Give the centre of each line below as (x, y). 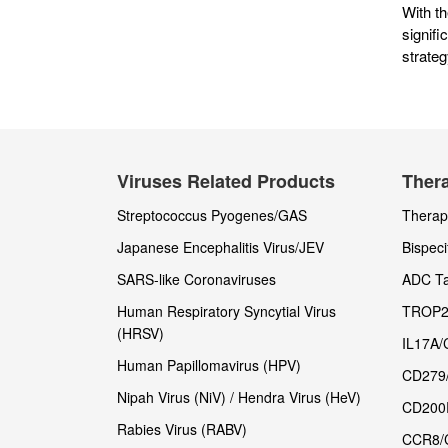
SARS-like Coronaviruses (196, 279)
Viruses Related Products (226, 181)
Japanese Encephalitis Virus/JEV (220, 247)
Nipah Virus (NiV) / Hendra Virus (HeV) (239, 397)
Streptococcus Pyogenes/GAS (212, 215)
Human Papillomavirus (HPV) (209, 365)
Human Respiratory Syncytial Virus (226, 311)
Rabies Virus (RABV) (182, 429)
